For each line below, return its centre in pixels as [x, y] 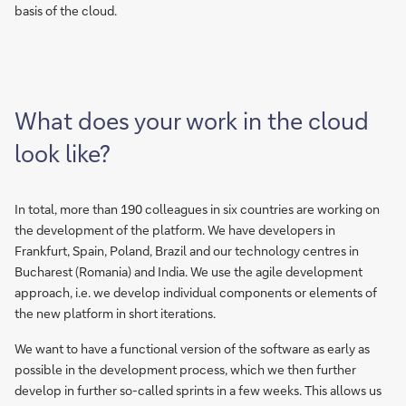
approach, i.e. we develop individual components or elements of [196, 292]
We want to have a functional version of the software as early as [192, 348]
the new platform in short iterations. [115, 313]
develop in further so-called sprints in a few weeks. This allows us [198, 390]
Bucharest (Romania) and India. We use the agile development [188, 271]
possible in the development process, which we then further [185, 369]
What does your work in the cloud [192, 120]
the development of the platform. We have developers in [175, 229]
